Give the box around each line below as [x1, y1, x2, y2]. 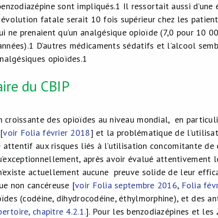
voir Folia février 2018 [3, 127, 91, 138]
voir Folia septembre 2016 [75, 180, 177, 191]
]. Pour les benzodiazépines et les [86, 206, 217, 217]
